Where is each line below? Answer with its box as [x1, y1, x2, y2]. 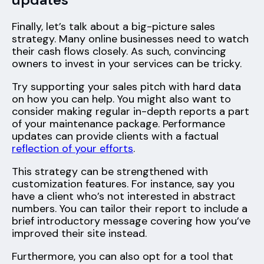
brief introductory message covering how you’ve [12, 214, 250, 229]
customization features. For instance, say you [12, 177, 235, 192]
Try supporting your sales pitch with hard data [12, 80, 241, 94]
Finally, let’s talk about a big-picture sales [12, 19, 215, 34]
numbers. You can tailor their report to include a [12, 202, 247, 216]
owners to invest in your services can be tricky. [12, 57, 242, 71]
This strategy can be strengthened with [12, 164, 208, 179]
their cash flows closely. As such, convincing [12, 44, 226, 59]
